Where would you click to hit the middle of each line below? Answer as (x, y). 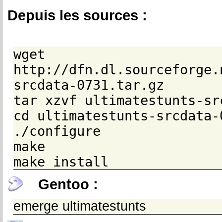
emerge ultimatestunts (80, 206)
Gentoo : (68, 184)
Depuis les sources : (77, 15)
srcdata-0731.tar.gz (89, 85)
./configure (57, 131)
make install (61, 162)
